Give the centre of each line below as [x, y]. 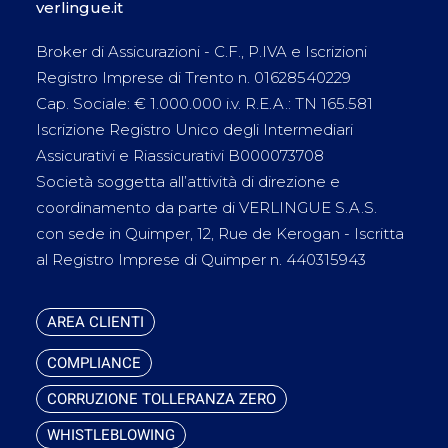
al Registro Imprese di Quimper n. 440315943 [201, 259]
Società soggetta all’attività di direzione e [188, 181]
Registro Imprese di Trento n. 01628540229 [193, 77]
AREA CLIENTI [95, 322]
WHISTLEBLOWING [111, 435]
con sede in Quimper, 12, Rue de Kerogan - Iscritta [220, 233]
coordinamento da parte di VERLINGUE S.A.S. [206, 207]
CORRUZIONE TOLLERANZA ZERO [161, 399]
